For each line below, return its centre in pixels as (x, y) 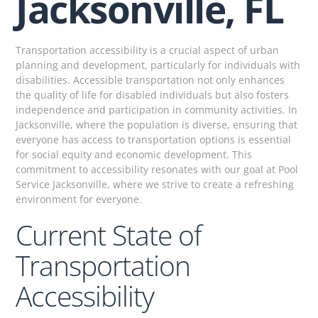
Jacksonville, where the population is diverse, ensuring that (157, 125)
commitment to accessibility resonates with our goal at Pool (157, 170)
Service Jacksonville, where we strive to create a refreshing (155, 185)
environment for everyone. (79, 199)
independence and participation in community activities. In (157, 110)
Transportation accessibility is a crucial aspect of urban (148, 50)
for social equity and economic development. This (134, 155)
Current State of (109, 235)
